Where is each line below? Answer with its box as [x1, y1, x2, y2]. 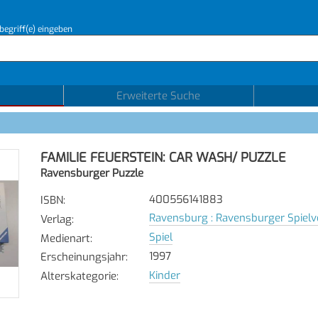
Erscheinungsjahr [40, 250, 126, 265]
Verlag [40, 212, 72, 226]
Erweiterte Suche [116, 89, 201, 103]
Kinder [148, 268, 180, 283]
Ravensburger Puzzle [40, 166, 143, 180]
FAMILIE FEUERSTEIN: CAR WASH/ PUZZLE [40, 149, 286, 166]
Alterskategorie [40, 269, 116, 283]
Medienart [40, 231, 90, 246]
